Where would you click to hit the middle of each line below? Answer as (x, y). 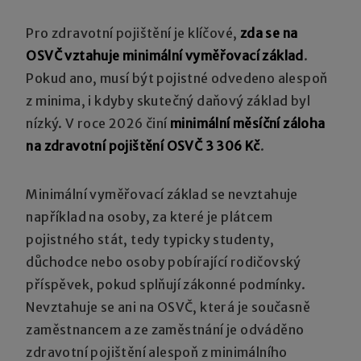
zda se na (269, 33)
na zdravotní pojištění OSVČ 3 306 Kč (143, 145)
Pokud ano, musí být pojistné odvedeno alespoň (177, 78)
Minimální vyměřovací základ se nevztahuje (162, 194)
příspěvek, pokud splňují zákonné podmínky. (166, 284)
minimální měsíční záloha (248, 123)
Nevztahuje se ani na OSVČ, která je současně (168, 307)
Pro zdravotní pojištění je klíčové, (133, 33)
